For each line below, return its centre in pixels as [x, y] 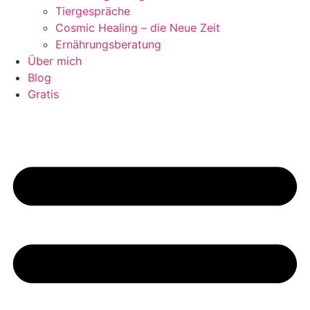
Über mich [55, 61]
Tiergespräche [93, 11]
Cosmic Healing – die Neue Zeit [138, 27]
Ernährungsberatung [108, 44]
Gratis [43, 94]
